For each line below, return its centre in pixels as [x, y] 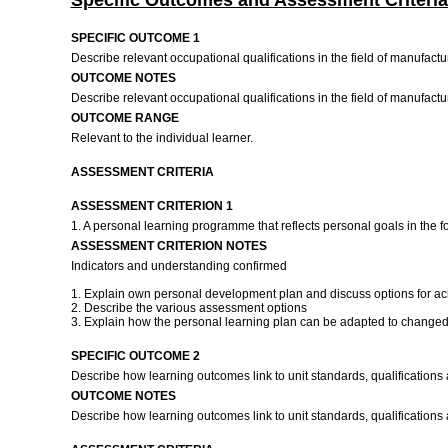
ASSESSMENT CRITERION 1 [151, 206]
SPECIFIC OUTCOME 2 [135, 356]
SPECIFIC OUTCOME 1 [135, 38]
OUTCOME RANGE [124, 118]
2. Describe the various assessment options [188, 308]
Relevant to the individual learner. [163, 138]
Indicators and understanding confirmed [178, 266]
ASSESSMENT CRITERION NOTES [168, 246]
